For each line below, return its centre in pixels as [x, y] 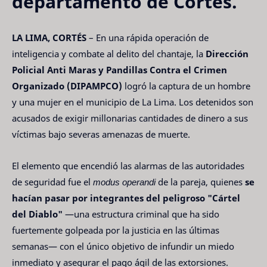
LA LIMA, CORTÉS [49, 38]
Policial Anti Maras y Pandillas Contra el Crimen [119, 70]
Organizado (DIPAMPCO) [67, 86]
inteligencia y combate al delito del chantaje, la [109, 54]
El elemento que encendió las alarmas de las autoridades [128, 165]
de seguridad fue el [52, 181]
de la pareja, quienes [200, 181]
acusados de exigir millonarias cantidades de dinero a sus [130, 118]
